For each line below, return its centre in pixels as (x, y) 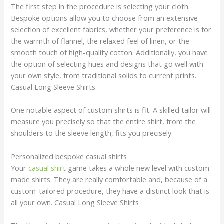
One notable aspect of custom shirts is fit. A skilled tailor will (111, 110)
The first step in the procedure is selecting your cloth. (101, 6)
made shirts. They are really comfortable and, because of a (109, 179)
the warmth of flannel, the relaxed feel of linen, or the (100, 41)
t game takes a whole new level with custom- (138, 168)
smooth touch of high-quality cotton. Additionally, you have (110, 52)
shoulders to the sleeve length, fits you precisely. (92, 133)
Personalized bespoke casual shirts (69, 156)
